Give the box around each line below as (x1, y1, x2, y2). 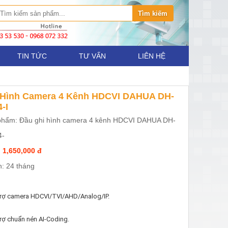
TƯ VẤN (79, 52, 106, 60)
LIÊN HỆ (138, 52, 165, 60)
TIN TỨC (17, 52, 47, 60)
